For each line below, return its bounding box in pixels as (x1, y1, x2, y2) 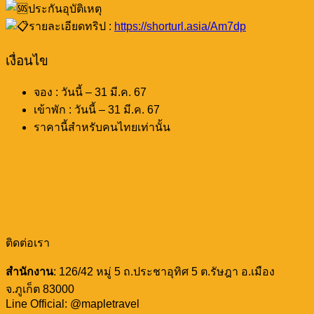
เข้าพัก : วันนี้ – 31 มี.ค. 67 (34, 104, 160, 116)
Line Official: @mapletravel (6, 298, 139, 310)
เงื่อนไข (6, 53, 48, 68)
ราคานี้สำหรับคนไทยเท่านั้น (34, 121, 170, 134)
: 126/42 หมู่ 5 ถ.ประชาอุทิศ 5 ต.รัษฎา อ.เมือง (53, 266, 275, 278)
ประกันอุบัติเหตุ (28, 2, 102, 15)
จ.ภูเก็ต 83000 (6, 283, 74, 296)
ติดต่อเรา (6, 237, 50, 250)
